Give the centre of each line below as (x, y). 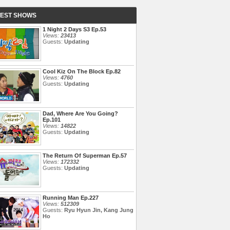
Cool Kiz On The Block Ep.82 (82, 71)
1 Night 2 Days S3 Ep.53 (74, 29)
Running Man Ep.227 (71, 198)
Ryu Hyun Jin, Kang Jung (99, 210)
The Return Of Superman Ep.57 (85, 156)
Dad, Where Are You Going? (80, 113)
